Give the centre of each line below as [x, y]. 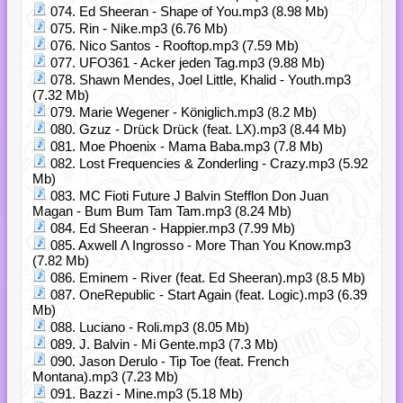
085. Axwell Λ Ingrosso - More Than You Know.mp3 [199, 245]
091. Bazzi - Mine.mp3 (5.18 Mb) [145, 394]
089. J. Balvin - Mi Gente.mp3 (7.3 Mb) [162, 344]
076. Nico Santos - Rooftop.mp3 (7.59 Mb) [173, 45]
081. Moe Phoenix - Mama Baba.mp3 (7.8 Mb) [185, 146]
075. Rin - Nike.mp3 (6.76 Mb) [137, 28]
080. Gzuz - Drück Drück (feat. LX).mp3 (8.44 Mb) [197, 129]
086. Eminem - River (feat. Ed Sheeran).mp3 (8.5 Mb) [206, 278]
